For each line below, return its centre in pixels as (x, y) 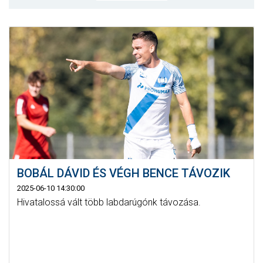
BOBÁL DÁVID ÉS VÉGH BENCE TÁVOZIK (123, 173)
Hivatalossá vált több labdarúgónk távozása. (109, 203)
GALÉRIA (131, 67)
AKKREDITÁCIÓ (131, 111)
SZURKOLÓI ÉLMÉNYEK (131, 89)
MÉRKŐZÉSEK (131, 22)
